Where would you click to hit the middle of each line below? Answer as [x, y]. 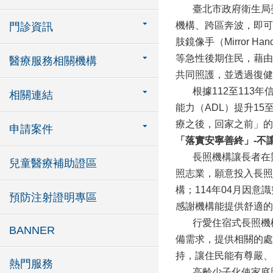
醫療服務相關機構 [53, 61]
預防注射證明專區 [53, 197]
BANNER [32, 230]
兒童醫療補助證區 [53, 163]
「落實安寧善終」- [216, 140]
